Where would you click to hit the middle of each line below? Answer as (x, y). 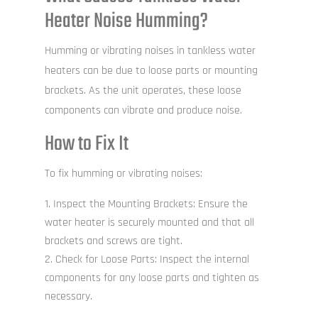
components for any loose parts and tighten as (152, 278)
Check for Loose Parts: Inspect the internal (152, 260)
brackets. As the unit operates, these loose (143, 91)
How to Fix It (86, 144)
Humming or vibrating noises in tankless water (150, 51)
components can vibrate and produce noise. (143, 111)
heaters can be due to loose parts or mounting (151, 71)
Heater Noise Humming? (126, 22)
